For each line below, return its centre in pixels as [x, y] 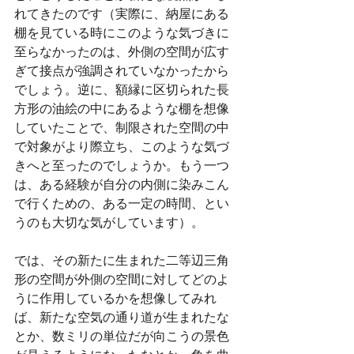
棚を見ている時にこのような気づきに [122, 32]
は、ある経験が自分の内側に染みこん [122, 184]
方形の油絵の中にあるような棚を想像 [122, 108]
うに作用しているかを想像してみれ [115, 298]
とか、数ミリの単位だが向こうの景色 [122, 336]
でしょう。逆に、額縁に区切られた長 [122, 89]
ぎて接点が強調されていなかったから [122, 70]
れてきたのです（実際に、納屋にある [122, 13]
